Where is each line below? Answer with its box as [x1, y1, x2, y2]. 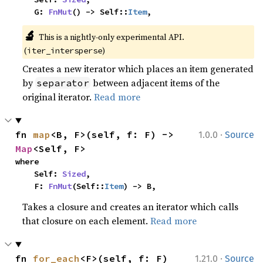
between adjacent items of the [90, 76, 220, 89]
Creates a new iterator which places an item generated [22, 62, 254, 75]
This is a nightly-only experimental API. [38, 31, 184, 43]
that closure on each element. [22, 214, 151, 227]
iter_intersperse [27, 45, 103, 56]
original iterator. [22, 90, 95, 103]
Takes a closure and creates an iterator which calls [22, 200, 239, 213]
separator [36, 77, 90, 89]
